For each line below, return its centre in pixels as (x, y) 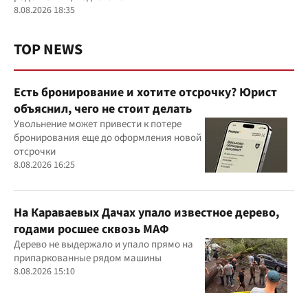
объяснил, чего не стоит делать (103, 109)
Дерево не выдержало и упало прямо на (103, 244)
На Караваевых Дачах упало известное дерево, (146, 213)
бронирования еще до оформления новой (108, 138)
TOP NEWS (48, 49)
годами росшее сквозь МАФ (91, 229)
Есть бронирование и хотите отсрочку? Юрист (145, 92)
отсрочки (35, 152)
